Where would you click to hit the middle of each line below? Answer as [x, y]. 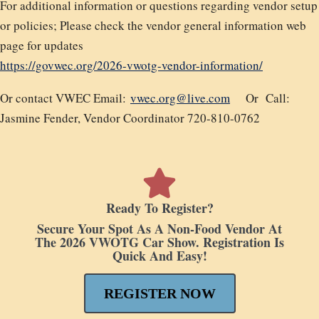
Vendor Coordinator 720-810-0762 [170, 118]
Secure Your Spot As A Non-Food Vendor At [159, 229]
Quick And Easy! [159, 256]
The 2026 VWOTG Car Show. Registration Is [159, 242]
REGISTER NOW [159, 293]
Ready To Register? [159, 208]
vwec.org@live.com [180, 98]
